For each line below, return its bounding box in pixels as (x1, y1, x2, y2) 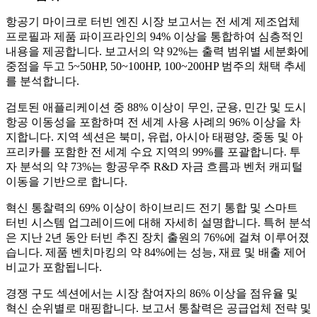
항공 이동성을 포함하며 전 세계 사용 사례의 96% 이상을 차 (6, 116, 301, 129)
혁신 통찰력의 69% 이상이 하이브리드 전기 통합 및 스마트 (6, 202, 298, 214)
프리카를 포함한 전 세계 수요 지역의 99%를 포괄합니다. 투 (6, 146, 301, 158)
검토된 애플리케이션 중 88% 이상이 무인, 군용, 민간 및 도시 (6, 101, 306, 114)
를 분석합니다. (6, 75, 79, 88)
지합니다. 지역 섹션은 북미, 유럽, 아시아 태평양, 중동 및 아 (6, 131, 303, 144)
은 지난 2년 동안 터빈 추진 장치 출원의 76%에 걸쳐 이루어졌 (6, 231, 309, 244)
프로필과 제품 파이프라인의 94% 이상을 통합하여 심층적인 (6, 30, 304, 43)
